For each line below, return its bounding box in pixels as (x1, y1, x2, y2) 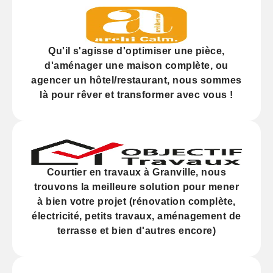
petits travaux (85, 211, 152, 222)
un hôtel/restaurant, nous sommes (71, 75, 242, 86)
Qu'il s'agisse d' (48, 46, 126, 57)
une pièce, (171, 46, 225, 57)
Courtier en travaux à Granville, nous (46, 167, 227, 178)
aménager (54, 60, 103, 71)
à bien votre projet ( (37, 196, 133, 207)
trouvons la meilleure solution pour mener (34, 182, 239, 193)
